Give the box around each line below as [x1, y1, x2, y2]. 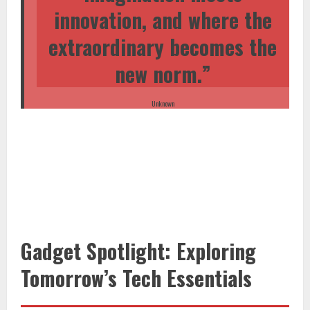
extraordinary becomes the [48, 31, 277, 63]
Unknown [151, 98, 174, 109]
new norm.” [114, 58, 211, 90]
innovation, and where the [53, 4, 272, 36]
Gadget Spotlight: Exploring [21, 235, 256, 266]
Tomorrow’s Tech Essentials [21, 262, 252, 293]
